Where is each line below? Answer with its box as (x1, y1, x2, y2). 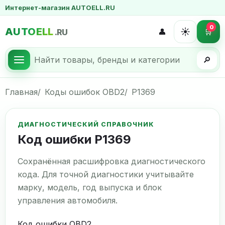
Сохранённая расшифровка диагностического (18, 156, 205, 166)
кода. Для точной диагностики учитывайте (18, 169, 194, 179)
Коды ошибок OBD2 (45, 87, 125, 97)
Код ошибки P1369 (18, 132, 131, 147)
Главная (5, 87, 38, 97)
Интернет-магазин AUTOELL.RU (5, 4, 115, 12)
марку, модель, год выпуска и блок (18, 182, 162, 192)
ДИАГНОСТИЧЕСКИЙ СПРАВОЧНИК (18, 121, 154, 128)
